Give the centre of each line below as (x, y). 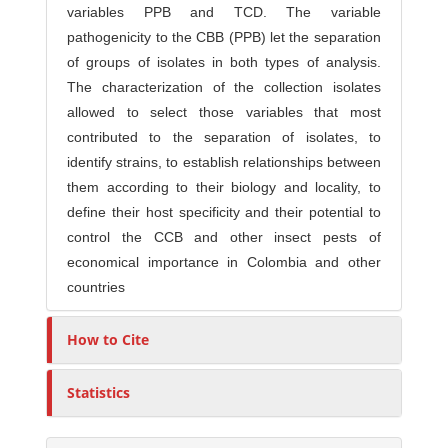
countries (96, 287)
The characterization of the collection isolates (224, 87)
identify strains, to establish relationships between (224, 162)
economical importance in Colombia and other (224, 262)
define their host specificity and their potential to (224, 212)
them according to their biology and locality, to (224, 187)
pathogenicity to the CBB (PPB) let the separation (224, 37)
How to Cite (108, 340)
